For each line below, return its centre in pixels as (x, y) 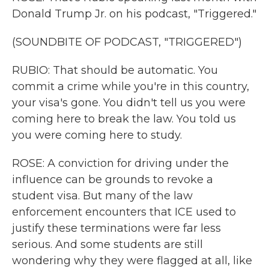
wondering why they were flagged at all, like (132, 261)
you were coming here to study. (97, 135)
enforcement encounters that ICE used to (124, 212)
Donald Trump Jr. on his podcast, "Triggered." (134, 14)
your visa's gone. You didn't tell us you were (129, 103)
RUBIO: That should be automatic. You (115, 70)
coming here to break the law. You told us (124, 119)
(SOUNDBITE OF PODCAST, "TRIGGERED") (127, 42)
